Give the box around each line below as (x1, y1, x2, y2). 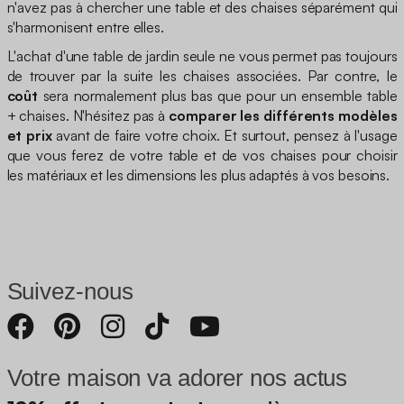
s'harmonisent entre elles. (6, 17, 164, 36)
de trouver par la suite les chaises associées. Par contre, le (6, 66, 398, 85)
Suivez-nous (6, 277, 133, 305)
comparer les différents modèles (169, 106, 398, 124)
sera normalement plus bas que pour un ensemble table (38, 86, 398, 105)
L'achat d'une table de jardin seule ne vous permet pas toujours (6, 46, 398, 65)
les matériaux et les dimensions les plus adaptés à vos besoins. (6, 165, 390, 184)
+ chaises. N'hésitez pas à (6, 106, 170, 124)
